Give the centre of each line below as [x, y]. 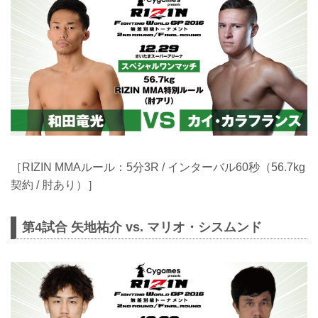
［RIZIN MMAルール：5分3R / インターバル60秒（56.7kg [158, 167]
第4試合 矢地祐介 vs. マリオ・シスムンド [142, 227]
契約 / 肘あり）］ [55, 185]
